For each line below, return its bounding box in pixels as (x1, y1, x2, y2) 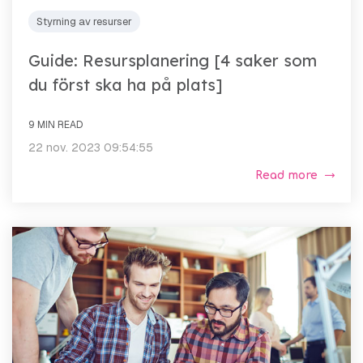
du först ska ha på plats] (28, 75, 223, 96)
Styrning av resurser (36, 15, 132, 29)
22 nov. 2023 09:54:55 (28, 140, 153, 156)
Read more (255, 169, 318, 182)
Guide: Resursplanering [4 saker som (28, 50, 317, 71)
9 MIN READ (28, 118, 83, 132)
